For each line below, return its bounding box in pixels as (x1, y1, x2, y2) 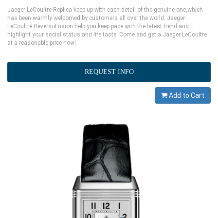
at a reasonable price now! (7, 39, 76, 47)
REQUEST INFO (84, 68, 134, 76)
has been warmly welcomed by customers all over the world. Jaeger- (7, 15, 186, 22)
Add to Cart (167, 91, 204, 100)
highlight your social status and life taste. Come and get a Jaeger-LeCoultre (7, 31, 207, 38)
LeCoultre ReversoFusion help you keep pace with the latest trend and (7, 23, 189, 30)
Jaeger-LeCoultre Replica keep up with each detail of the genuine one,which (7, 6, 203, 14)
